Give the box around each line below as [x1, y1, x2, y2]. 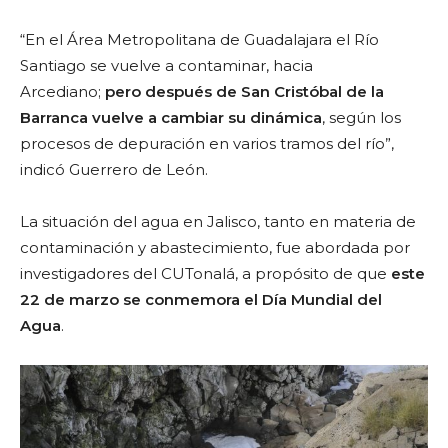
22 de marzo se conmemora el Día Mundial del [20, 289, 382, 309]
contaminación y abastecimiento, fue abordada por [20, 237, 410, 257]
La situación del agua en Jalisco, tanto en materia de [20, 211, 416, 231]
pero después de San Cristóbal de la [105, 81, 384, 101]
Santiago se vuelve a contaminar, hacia [20, 55, 313, 75]
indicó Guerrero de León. [20, 159, 208, 179]
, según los [322, 107, 401, 127]
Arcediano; [20, 81, 105, 101]
